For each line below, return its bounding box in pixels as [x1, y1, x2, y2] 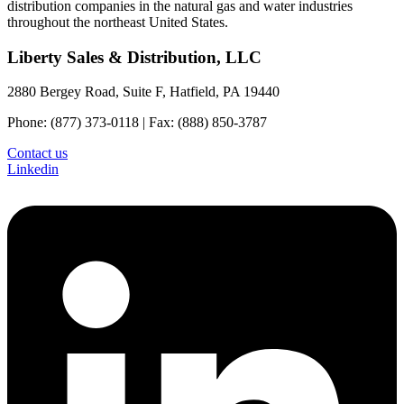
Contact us [7, 145, 68, 161]
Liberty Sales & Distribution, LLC [7, 47, 262, 67]
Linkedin [7, 161, 59, 178]
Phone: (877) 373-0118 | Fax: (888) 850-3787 [7, 115, 267, 131]
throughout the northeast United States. [7, 14, 228, 30]
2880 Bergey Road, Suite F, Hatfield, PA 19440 [7, 84, 280, 100]
